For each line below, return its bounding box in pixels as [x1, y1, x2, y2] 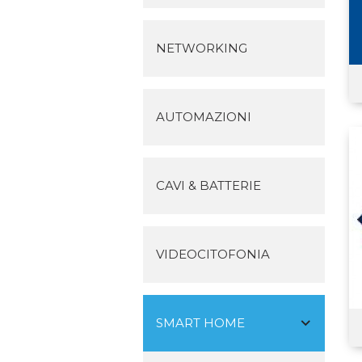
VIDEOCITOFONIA [156, 246, 270, 262]
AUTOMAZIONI [156, 109, 251, 124]
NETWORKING [156, 40, 247, 56]
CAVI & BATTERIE [156, 178, 261, 193]
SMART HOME [156, 315, 245, 330]
